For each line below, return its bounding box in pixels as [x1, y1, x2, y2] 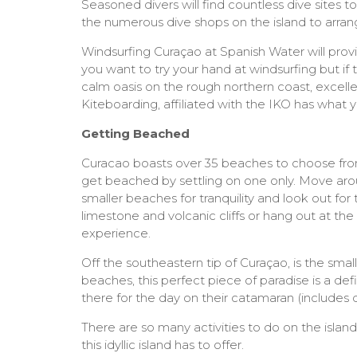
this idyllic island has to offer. [81, 337, 244, 353]
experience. [81, 226, 151, 241]
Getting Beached [81, 126, 190, 142]
